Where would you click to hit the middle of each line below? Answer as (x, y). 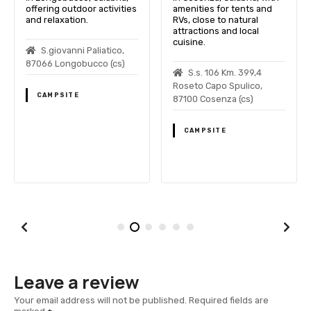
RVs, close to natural (215, 19)
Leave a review (77, 282)
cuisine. (189, 42)
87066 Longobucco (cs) (75, 63)
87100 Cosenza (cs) (213, 99)
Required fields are (229, 301)
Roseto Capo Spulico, (217, 85)
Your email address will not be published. (100, 301)
